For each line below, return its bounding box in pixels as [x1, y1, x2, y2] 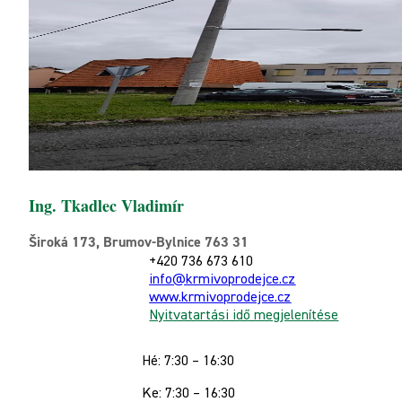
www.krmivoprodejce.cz [149, 290, 292, 305]
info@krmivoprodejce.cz [149, 272, 296, 287]
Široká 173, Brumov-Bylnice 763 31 [29, 232, 249, 251]
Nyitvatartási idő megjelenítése [149, 308, 339, 323]
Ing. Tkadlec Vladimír [29, 193, 184, 217]
